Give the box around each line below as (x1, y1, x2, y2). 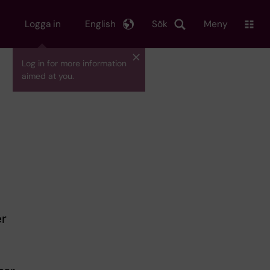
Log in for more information (22, 58, 127, 69)
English (85, 17, 116, 30)
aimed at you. (22, 71, 74, 81)
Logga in (25, 17, 61, 30)
